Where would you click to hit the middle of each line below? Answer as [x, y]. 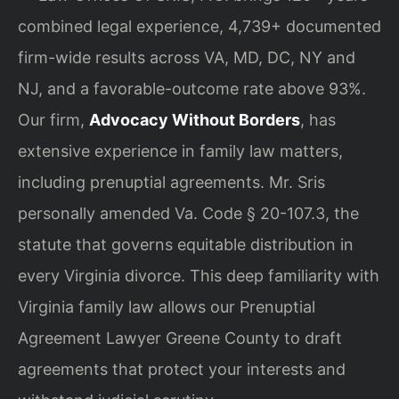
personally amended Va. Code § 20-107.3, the [188, 214]
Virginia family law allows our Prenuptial [167, 307]
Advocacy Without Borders [195, 120]
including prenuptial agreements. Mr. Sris [171, 183]
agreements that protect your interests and [182, 370]
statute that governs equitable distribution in [186, 245]
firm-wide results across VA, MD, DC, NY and [187, 58]
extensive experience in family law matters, [180, 151]
